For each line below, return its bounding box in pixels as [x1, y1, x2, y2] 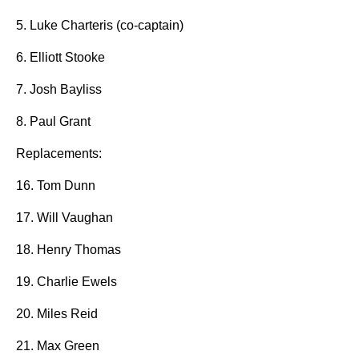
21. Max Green [16, 339, 99, 353]
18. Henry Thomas [16, 243, 121, 256]
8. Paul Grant [16, 115, 91, 128]
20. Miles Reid [16, 307, 98, 321]
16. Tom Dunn [16, 179, 95, 192]
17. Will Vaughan [16, 211, 113, 224]
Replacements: [16, 147, 102, 160]
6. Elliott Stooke [16, 50, 105, 64]
